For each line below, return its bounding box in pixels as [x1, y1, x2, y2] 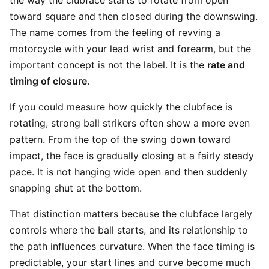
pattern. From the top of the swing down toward [10, 133, 231, 145]
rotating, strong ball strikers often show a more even [10, 117, 250, 129]
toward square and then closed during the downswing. [10, 10, 258, 22]
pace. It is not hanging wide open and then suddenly [10, 166, 247, 178]
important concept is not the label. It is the [10, 59, 207, 71]
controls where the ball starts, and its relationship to [10, 224, 248, 236]
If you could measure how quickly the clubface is [10, 101, 232, 113]
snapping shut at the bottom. [10, 182, 142, 194]
